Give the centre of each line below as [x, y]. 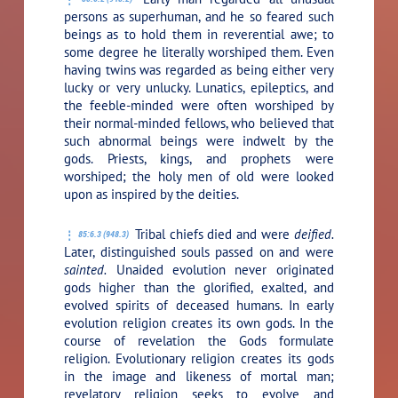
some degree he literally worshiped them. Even [199, 52]
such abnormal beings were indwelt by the [199, 141]
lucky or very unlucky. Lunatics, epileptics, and [199, 88]
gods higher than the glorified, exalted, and [199, 288]
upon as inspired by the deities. [152, 195]
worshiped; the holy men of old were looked [199, 177]
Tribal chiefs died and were [212, 235]
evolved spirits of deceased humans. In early [199, 306]
